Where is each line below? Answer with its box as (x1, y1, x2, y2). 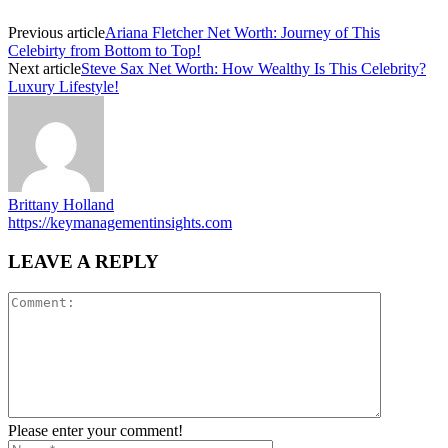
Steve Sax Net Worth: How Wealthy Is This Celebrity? (81, 60, 426, 78)
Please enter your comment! (8, 421, 183, 439)
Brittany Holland (8, 196, 114, 214)
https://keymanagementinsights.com (8, 214, 232, 232)
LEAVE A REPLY (8, 250, 159, 272)
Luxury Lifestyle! (8, 78, 119, 96)
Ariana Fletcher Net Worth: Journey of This (105, 24, 380, 42)
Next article (8, 60, 81, 78)
